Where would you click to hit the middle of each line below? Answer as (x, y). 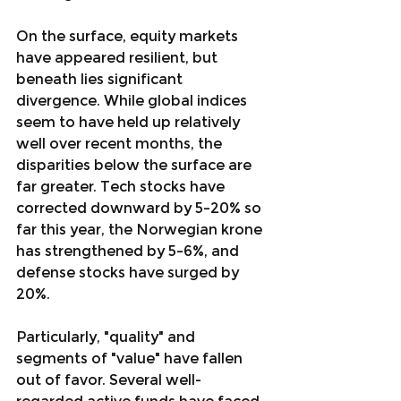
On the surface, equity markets (129, 36)
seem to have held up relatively (130, 122)
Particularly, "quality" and (107, 337)
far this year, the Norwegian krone (141, 230)
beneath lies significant (101, 79)
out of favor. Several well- (109, 380)
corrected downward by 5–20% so (141, 208)
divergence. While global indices (133, 101)
